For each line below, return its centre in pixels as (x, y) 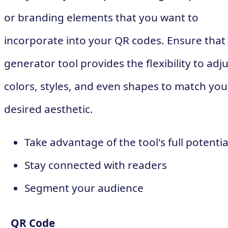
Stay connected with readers (96, 165)
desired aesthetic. (49, 109)
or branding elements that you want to (101, 17)
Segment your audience (84, 188)
